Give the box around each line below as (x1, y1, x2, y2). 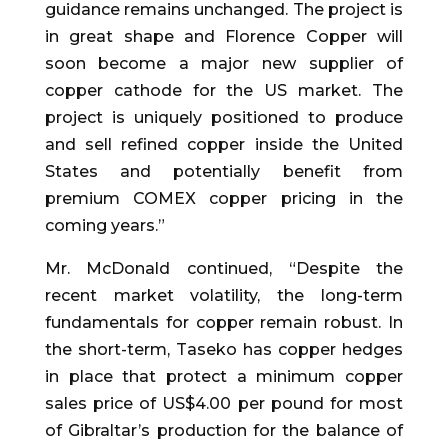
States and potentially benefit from (44, 162, 404, 182)
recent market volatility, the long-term (44, 286, 404, 306)
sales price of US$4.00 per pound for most (44, 394, 404, 414)
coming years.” (44, 216, 165, 236)
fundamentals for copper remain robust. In (44, 313, 404, 333)
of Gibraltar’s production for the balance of (44, 421, 404, 441)
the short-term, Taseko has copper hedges (44, 340, 404, 360)
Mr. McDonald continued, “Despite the (44, 259, 404, 279)
